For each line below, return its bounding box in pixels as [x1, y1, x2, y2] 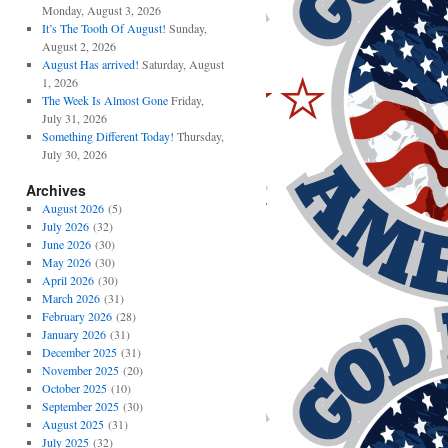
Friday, [170, 92, 204, 108]
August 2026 [41, 200, 104, 216]
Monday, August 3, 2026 [41, 2, 161, 18]
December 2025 [41, 344, 117, 360]
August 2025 [41, 416, 104, 432]
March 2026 [41, 290, 100, 306]
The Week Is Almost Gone [41, 92, 168, 108]
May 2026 [41, 254, 91, 270]
